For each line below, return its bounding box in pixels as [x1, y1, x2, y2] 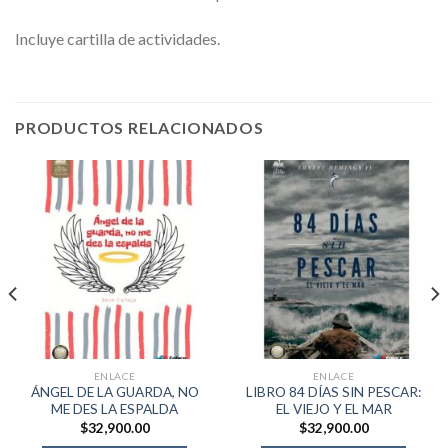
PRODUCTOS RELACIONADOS [15, 117, 264, 137]
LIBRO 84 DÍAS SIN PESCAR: [246, 384, 421, 401]
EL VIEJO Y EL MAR [275, 401, 392, 418]
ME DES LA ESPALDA [51, 401, 178, 418]
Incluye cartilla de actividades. [15, 28, 220, 48]
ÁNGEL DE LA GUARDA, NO [30, 384, 199, 401]
